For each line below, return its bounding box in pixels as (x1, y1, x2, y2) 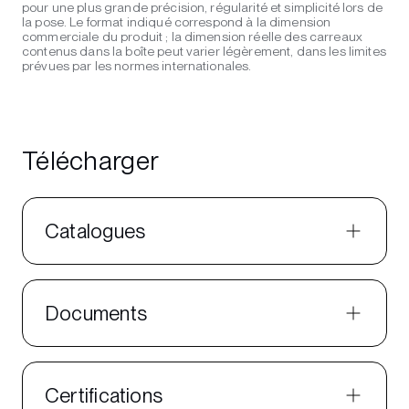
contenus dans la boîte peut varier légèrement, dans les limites (22, 44, 386, 59)
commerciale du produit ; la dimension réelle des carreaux (22, 29, 362, 45)
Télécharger (22, 145, 160, 177)
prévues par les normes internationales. (22, 58, 252, 74)
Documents (45, 301, 147, 326)
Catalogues (45, 219, 146, 244)
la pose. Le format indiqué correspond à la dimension (22, 15, 331, 30)
